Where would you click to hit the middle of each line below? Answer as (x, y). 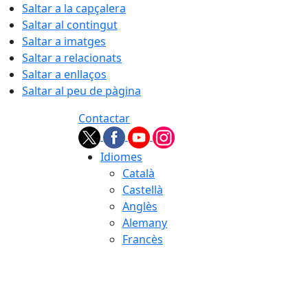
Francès (143, 239)
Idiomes (121, 157)
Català (139, 173)
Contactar (104, 118)
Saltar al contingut (70, 25)
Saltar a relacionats (72, 58)
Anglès (140, 206)
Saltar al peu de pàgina (81, 91)
